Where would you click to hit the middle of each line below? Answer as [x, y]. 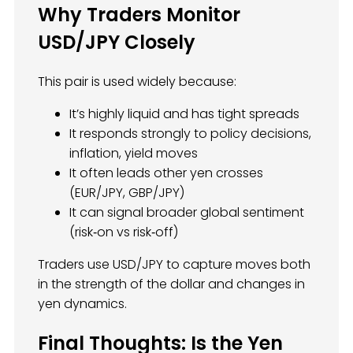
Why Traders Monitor [139, 15]
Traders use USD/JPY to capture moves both [174, 265]
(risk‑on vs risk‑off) [124, 232]
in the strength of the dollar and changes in [171, 284]
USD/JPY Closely [117, 43]
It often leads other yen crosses [166, 173]
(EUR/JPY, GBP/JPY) [127, 193]
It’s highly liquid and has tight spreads [184, 114]
